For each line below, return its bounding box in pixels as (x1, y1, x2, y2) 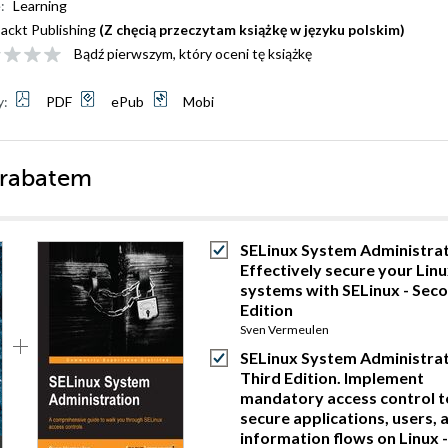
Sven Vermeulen (240, 322, 329, 337)
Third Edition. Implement (240, 368, 424, 387)
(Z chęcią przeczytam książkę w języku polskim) (99, 21, 405, 38)
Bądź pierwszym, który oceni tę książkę (74, 45, 312, 62)
